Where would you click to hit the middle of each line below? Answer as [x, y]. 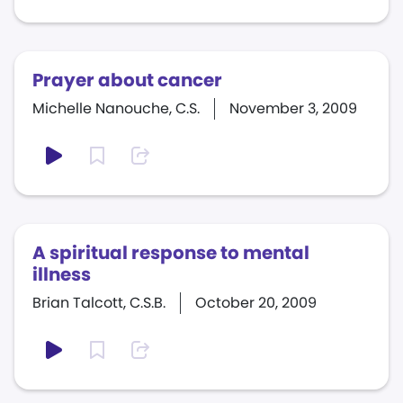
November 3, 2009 [293, 108]
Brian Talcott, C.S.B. [99, 303]
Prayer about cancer [127, 80]
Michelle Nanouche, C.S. [116, 108]
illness [62, 274]
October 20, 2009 [256, 303]
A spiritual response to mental [171, 253]
